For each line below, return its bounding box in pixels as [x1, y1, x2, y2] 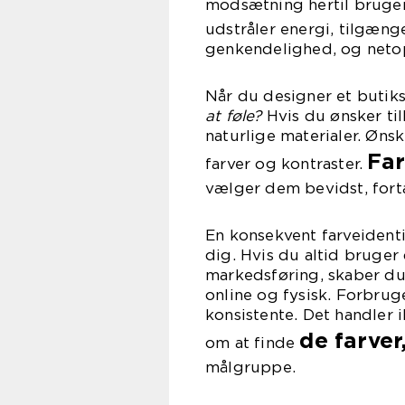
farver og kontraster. [205, 155, 368, 173]
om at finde [205, 334, 300, 352]
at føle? [205, 107, 262, 125]
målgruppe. [205, 358, 296, 376]
